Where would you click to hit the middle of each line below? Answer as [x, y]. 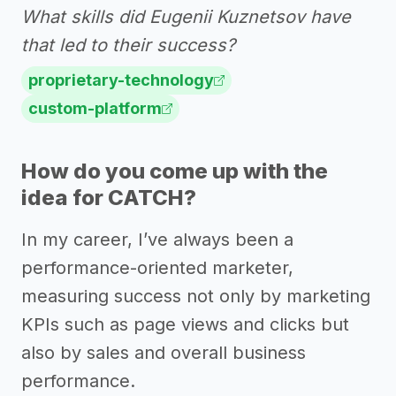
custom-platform [95, 108]
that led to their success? [128, 45]
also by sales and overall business [164, 353]
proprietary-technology [121, 80]
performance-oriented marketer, [157, 268]
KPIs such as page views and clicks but [185, 324]
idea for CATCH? [109, 198]
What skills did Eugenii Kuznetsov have [186, 17]
